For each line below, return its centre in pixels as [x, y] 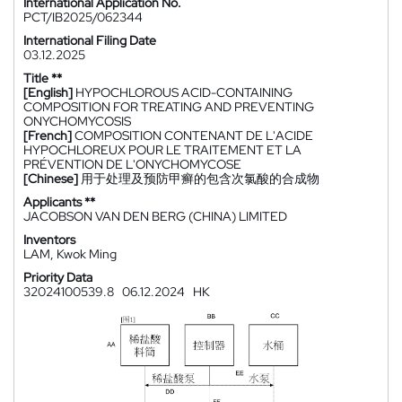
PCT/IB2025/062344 [83, 17]
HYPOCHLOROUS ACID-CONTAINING [184, 92]
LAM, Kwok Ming [70, 254]
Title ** [43, 78]
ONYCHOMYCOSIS [77, 121]
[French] [48, 135]
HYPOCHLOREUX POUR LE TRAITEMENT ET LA [162, 150]
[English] [48, 92]
